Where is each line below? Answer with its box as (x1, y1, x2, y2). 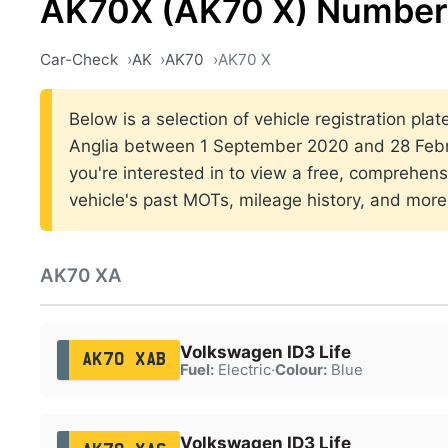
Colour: (274, 360, 327, 379)
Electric (213, 360, 271, 379)
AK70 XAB (81, 351, 167, 368)
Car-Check (40, 50, 118, 69)
